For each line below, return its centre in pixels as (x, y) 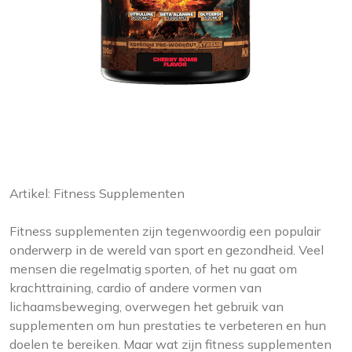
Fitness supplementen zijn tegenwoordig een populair (165, 231)
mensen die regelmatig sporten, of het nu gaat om (153, 269)
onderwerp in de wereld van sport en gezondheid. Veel (167, 250)
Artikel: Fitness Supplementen (97, 193)
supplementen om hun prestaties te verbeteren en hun (168, 325)
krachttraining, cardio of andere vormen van (136, 288)
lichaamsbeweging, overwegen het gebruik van (147, 306)
